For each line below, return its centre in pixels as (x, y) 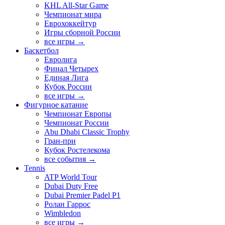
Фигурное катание (56, 105)
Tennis (35, 168)
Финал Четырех (71, 69)
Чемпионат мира (73, 15)
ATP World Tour (71, 177)
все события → (70, 159)
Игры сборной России (82, 33)
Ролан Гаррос (67, 204)
